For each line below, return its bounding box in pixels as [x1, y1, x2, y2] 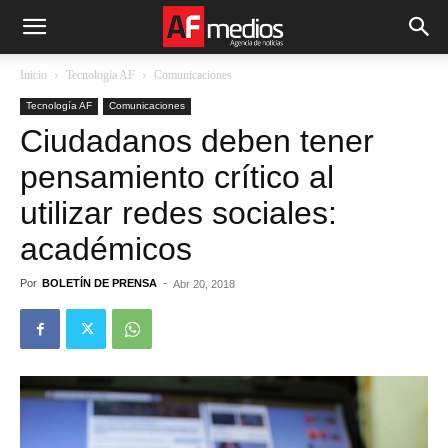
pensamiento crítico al [20, 159, 334, 195]
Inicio [20, 68, 47, 82]
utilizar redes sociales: [20, 195, 337, 231]
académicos [20, 231, 192, 267]
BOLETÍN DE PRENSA [42, 277, 157, 289]
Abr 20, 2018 [173, 278, 235, 290]
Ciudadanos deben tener [20, 123, 374, 159]
